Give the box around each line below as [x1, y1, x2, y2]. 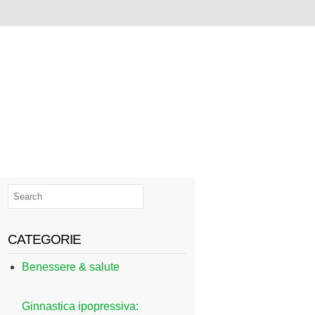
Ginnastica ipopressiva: [22, 300, 139, 312]
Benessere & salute [22, 261, 120, 273]
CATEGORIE [8, 232, 82, 247]
